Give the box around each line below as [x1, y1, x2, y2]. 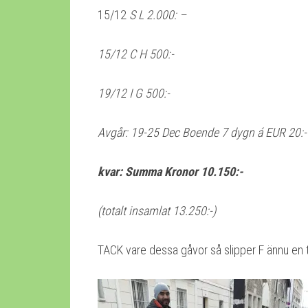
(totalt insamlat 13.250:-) [98, 203, 216, 218]
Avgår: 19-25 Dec [98, 124, 179, 140]
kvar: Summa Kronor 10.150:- [98, 164, 243, 179]
